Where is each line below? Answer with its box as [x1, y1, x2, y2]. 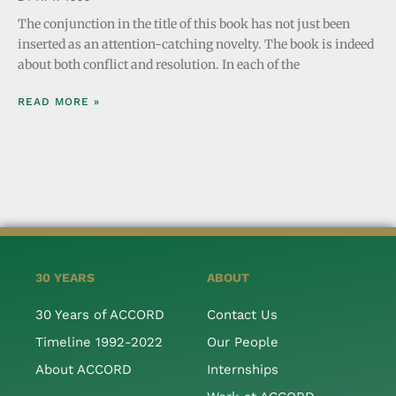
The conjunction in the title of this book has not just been [18, 15, 350, 32]
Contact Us [207, 306, 278, 323]
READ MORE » [18, 95, 100, 108]
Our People [207, 333, 278, 350]
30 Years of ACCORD [35, 306, 164, 323]
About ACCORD [35, 361, 132, 377]
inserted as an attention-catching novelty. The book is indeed [18, 35, 374, 52]
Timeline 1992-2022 [35, 333, 163, 350]
